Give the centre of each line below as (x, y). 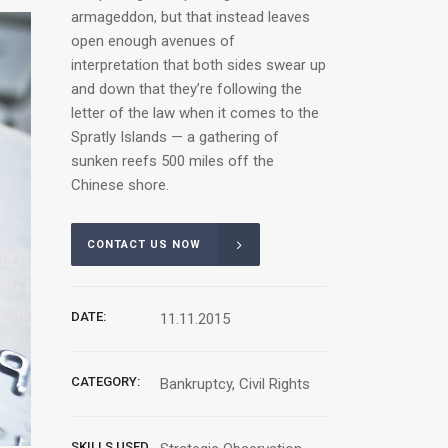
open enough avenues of (153, 41)
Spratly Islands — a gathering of (175, 137)
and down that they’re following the (186, 89)
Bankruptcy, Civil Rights (235, 384)
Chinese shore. (120, 185)
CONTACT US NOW (144, 245)
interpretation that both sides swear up (198, 65)
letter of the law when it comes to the (195, 113)
